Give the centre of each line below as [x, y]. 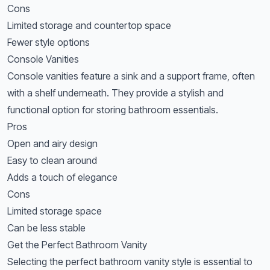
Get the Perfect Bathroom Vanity [77, 245]
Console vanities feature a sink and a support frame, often [131, 76]
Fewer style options [49, 42]
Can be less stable [46, 228]
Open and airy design [52, 143]
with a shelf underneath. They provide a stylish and [115, 93]
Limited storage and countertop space [89, 25]
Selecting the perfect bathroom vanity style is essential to [130, 262]
